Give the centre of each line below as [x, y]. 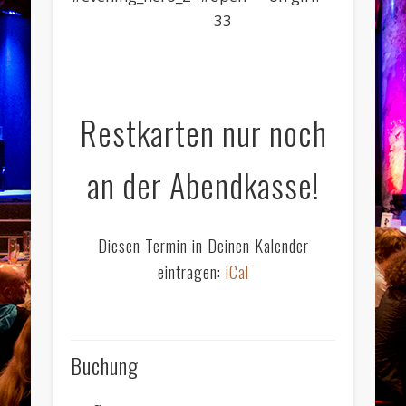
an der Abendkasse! [203, 185]
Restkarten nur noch [203, 132]
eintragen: [191, 272]
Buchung [105, 366]
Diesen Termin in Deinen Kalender [203, 246]
